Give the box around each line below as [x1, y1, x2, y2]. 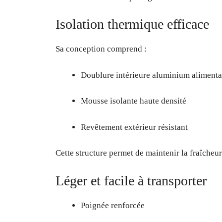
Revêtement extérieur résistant [81, 122, 188, 132]
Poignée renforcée [81, 200, 145, 210]
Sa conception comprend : [55, 44, 147, 54]
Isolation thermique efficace [55, 16, 209, 32]
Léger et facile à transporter [55, 172, 207, 188]
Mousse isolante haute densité [81, 96, 186, 106]
